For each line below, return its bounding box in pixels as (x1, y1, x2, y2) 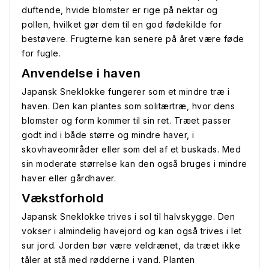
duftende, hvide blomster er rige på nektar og (22, 5, 218, 15)
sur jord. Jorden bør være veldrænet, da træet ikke (22, 240, 240, 250)
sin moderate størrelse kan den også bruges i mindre (22, 159, 247, 169)
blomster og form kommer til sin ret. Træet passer (22, 115, 231, 125)
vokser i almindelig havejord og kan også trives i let (22, 226, 242, 236)
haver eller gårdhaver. (22, 173, 116, 183)
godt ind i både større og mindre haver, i (22, 130, 195, 140)
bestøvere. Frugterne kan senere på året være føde (22, 34, 244, 44)
